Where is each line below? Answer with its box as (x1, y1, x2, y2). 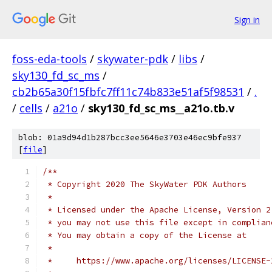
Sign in (234, 13, 260, 25)
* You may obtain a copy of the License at (42, 230, 246, 240)
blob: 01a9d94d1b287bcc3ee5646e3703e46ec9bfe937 (18, 132, 242, 143)
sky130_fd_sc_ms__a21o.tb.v (88, 101, 234, 115)
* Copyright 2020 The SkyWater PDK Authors (42, 179, 246, 189)
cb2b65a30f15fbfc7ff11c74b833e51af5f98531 (12, 84, 244, 99)
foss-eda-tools (12, 52, 87, 66)
